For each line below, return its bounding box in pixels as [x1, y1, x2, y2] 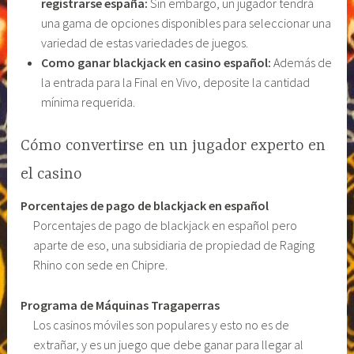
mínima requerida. [40, 93, 135, 110]
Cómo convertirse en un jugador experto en [21, 137, 326, 156]
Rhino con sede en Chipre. [33, 257, 168, 273]
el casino [21, 165, 83, 184]
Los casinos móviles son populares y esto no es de [33, 316, 290, 333]
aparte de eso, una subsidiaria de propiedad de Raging [33, 237, 315, 254]
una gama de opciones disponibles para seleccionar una [40, 14, 331, 31]
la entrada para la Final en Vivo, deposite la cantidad [40, 73, 310, 90]
